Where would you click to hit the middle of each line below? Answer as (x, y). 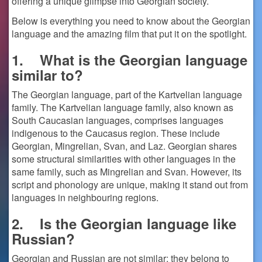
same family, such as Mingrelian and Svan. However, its (127, 172)
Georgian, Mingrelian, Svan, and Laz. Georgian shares (124, 146)
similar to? (47, 75)
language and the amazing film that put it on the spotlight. (129, 34)
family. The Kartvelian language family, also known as (123, 107)
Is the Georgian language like (138, 223)
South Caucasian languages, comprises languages (118, 120)
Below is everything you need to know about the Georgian (131, 21)
